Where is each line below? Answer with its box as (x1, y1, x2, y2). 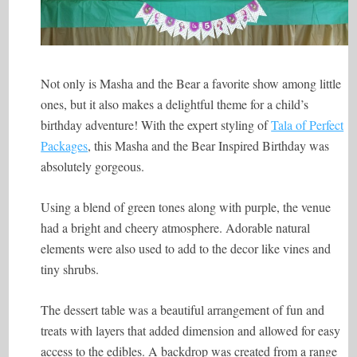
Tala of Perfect (271, 116, 344, 134)
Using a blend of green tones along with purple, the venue (41, 198, 331, 216)
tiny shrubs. (41, 261, 100, 278)
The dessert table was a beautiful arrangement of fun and (41, 301, 325, 319)
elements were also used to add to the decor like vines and (41, 240, 331, 257)
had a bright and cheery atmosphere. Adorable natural (41, 219, 311, 237)
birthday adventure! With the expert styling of (41, 116, 272, 134)
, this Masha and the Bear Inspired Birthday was (88, 137, 330, 155)
